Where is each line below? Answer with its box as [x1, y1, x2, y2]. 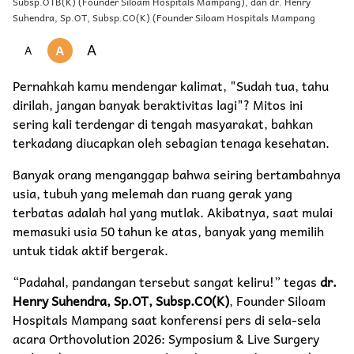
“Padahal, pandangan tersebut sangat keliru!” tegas [13, 270, 320, 292]
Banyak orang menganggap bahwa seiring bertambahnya [13, 163, 341, 184]
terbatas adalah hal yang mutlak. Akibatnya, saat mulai [13, 201, 333, 222]
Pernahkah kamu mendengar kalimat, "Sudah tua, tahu [13, 74, 329, 96]
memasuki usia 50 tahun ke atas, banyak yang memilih [13, 220, 324, 241]
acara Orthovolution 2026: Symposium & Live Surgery [13, 327, 319, 348]
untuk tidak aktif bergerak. [13, 239, 168, 260]
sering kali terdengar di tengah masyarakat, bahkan [13, 112, 313, 134]
